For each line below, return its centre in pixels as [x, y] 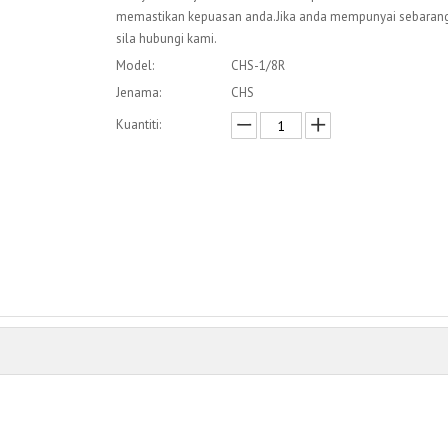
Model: [135, 66]
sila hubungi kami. [166, 39]
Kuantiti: [138, 125]
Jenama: [138, 93]
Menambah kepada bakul [246, 256]
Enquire [244, 204]
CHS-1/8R [258, 66]
